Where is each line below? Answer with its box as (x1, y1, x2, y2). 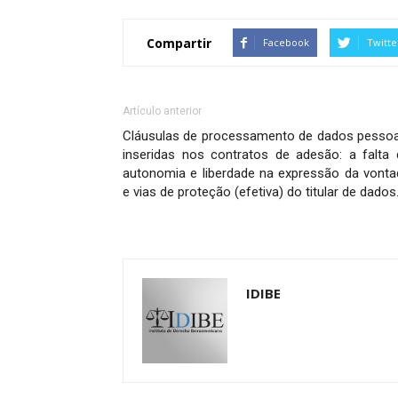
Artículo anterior (123, 105, 202, 117)
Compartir (147, 34, 211, 52)
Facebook (263, 36, 309, 49)
